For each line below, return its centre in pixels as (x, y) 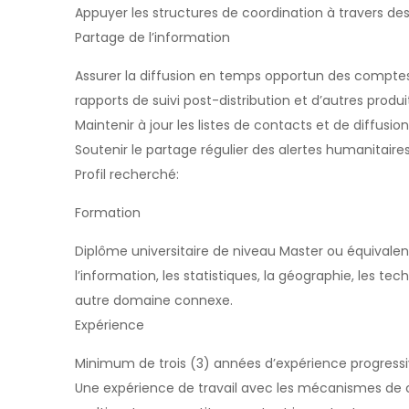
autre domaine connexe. (154, 300)
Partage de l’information (152, 37)
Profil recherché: (127, 174)
